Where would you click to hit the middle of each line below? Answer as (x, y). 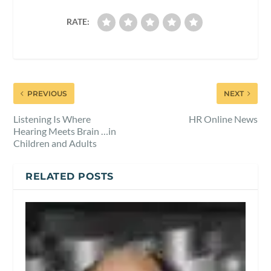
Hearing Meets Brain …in (65, 131)
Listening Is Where (52, 119)
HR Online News (223, 119)
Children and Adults (55, 143)
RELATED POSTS (70, 176)
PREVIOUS (47, 93)
